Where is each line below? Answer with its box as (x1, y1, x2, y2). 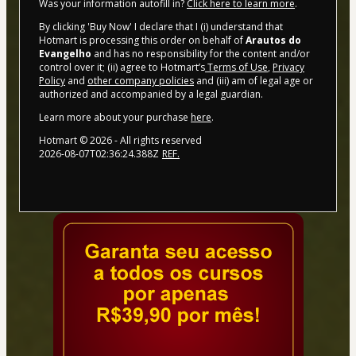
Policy (39, 73, 65, 87)
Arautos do (246, 33, 301, 47)
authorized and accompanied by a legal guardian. (39, 87, 263, 101)
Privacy (273, 60, 304, 74)
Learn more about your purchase (39, 110, 191, 124)
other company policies (87, 73, 194, 87)
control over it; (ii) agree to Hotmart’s (39, 60, 205, 74)
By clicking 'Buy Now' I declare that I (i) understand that (39, 19, 283, 33)
